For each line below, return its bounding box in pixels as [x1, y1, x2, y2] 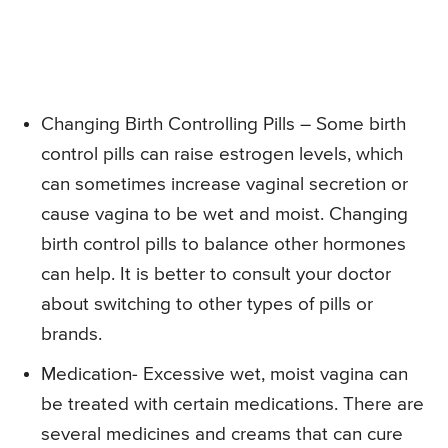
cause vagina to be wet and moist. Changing [41, 205, 408, 225]
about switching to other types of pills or [41, 295, 373, 315]
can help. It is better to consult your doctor [41, 265, 391, 285]
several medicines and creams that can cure [41, 425, 403, 445]
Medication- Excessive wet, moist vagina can [41, 365, 408, 385]
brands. [41, 325, 102, 345]
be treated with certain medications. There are [41, 395, 424, 415]
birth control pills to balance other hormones [41, 235, 406, 255]
